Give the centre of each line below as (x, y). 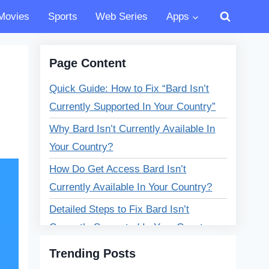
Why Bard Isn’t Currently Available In (132, 129)
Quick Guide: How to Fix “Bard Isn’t (129, 89)
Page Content (88, 63)
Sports (62, 16)
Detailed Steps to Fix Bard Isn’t (119, 209)
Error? (64, 245)
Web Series (122, 16)
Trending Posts (93, 253)
